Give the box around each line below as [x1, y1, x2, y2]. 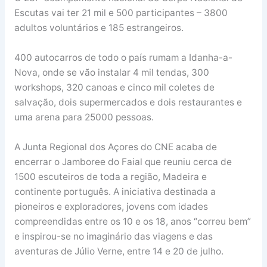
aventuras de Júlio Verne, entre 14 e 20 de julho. [14, 245, 223, 257]
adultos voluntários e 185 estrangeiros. [14, 22, 184, 34]
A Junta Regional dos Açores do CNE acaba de [14, 141, 217, 153]
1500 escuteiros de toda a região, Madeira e [14, 170, 207, 182]
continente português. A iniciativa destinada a [14, 185, 216, 197]
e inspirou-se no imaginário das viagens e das [14, 230, 213, 242]
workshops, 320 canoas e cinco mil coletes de [14, 82, 215, 94]
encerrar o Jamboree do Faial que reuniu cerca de [14, 156, 232, 167]
